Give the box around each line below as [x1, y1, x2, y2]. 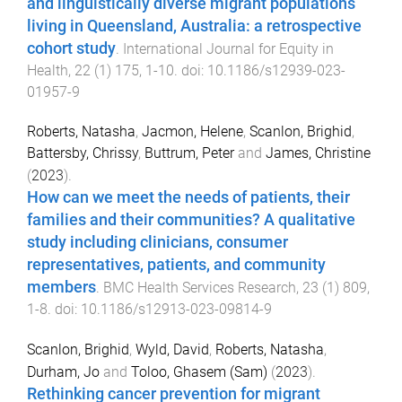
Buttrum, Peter [144, 144, 234, 162]
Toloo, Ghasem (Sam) [131, 363, 267, 381]
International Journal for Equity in [123, 39, 334, 57]
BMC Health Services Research [103, 279, 296, 297]
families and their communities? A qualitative [27, 211, 355, 230]
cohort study [27, 39, 116, 57]
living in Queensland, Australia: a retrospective [27, 16, 362, 35]
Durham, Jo [27, 363, 100, 381]
